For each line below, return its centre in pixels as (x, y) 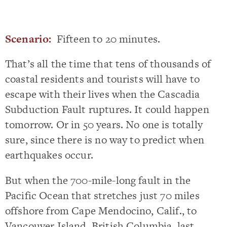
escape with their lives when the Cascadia (103, 94)
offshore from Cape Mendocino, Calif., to (101, 210)
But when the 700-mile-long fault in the (98, 180)
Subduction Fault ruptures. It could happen (107, 109)
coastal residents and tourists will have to (102, 79)
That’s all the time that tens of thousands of (108, 64)
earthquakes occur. (49, 155)
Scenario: (28, 39)
